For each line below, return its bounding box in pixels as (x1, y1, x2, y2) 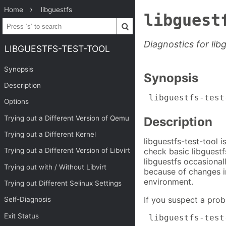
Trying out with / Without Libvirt (4, 162, 107, 171)
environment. (144, 177, 193, 187)
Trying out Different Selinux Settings (4, 179, 122, 188)
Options (4, 97, 29, 106)
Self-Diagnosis (4, 195, 51, 204)
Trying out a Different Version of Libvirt (4, 146, 131, 155)
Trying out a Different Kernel (4, 130, 96, 139)
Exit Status (4, 211, 39, 220)
